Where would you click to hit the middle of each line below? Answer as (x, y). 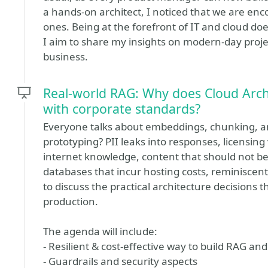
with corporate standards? (122, 109)
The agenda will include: (100, 231)
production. (71, 201)
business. (66, 57)
